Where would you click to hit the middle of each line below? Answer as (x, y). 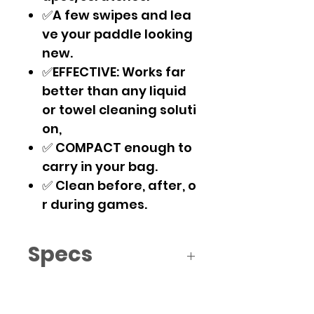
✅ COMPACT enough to (118, 148)
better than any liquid (116, 91)
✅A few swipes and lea (117, 15)
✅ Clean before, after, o (119, 186)
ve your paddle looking (119, 34)
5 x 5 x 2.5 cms (84, 304)
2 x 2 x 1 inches (85, 287)
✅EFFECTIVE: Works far (115, 72)
